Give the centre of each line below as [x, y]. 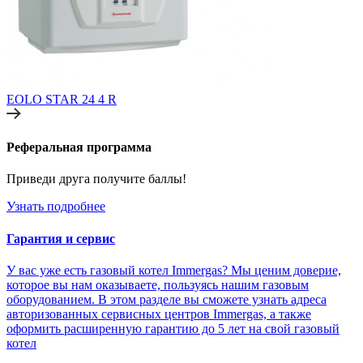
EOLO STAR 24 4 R [62, 99]
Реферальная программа [79, 147]
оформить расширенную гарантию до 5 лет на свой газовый [173, 328]
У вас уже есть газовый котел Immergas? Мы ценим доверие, [174, 270]
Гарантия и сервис [61, 238]
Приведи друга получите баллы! [96, 179]
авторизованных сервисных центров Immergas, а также [159, 314]
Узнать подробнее [56, 207]
